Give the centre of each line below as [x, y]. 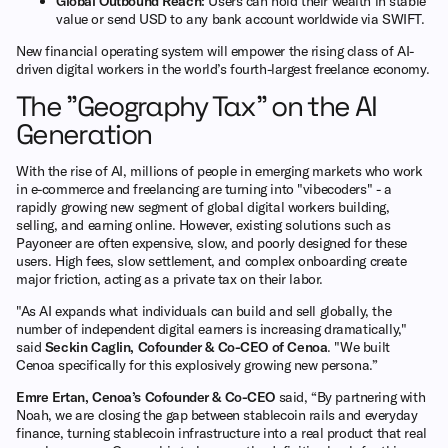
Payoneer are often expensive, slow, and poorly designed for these [211, 242]
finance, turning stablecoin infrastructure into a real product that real [221, 432]
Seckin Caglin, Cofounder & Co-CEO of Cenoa [186, 346]
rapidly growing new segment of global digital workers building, [203, 206]
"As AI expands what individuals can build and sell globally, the [204, 310]
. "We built [358, 346]
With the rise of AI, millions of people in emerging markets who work [219, 170]
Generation [84, 133]
